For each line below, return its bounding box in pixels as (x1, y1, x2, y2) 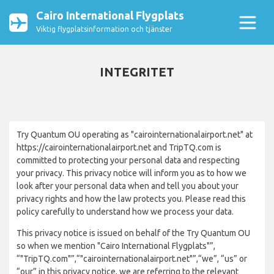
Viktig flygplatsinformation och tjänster (36, 25, 172, 33)
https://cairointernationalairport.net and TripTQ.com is (17, 143, 221, 152)
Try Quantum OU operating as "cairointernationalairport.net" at (17, 130, 253, 139)
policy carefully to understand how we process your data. (17, 207, 234, 217)
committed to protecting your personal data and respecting (17, 155, 240, 165)
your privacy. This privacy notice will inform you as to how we (17, 168, 246, 178)
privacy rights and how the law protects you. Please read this (17, 194, 246, 204)
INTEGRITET (100, 65, 174, 79)
